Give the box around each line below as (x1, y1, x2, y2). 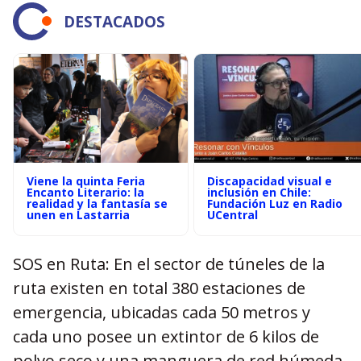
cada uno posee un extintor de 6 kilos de (13, 326, 319, 347)
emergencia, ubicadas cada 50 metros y (13, 301, 310, 323)
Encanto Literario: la (27, 185, 144, 200)
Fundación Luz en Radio (207, 196, 342, 211)
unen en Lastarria (27, 207, 130, 222)
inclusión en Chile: (207, 185, 311, 200)
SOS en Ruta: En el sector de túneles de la (13, 253, 325, 275)
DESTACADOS (64, 10, 165, 32)
